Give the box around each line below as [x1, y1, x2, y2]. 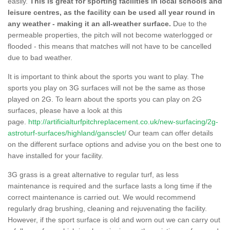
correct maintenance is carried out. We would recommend [8, 193, 196, 201]
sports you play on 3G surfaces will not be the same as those [8, 83, 205, 92]
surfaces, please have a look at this [8, 106, 122, 114]
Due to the [171, 19, 207, 28]
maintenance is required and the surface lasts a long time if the [8, 181, 212, 190]
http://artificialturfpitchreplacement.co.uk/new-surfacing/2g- [28, 117, 218, 126]
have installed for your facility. [8, 151, 103, 160]
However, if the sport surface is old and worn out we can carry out [8, 215, 220, 224]
